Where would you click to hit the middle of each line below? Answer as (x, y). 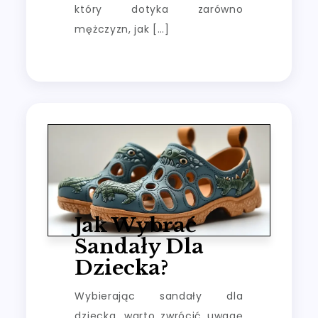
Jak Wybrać (136, 225)
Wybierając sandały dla (159, 296)
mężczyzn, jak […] (122, 29)
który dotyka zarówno (159, 9)
